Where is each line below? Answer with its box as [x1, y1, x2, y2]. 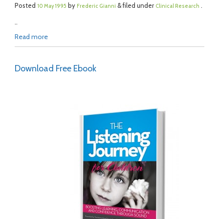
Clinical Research [155, 3, 199, 9]
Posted [15, 1, 37, 9]
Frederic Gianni [77, 3, 116, 9]
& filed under [116, 1, 155, 9]
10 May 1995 [37, 3, 66, 9]
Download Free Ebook [15, 63, 96, 74]
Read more [15, 32, 48, 41]
